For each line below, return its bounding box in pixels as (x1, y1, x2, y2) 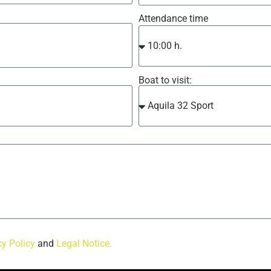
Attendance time (139, 13, 208, 25)
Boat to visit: (139, 74, 192, 86)
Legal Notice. (56, 237, 112, 249)
